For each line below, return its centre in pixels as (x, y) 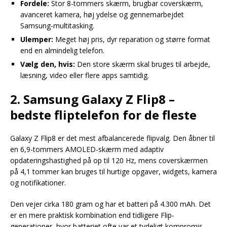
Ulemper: (37, 39)
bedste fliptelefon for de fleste (103, 115)
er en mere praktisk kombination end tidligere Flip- (92, 215)
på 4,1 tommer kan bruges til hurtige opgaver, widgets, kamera (113, 172)
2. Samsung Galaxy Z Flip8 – (92, 99)
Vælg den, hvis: (48, 64)
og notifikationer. (38, 183)
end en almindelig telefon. (62, 50)
